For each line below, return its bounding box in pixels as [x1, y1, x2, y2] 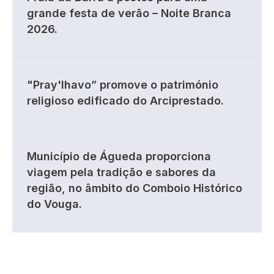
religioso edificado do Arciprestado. [27, 94, 224, 107]
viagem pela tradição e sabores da [27, 166, 216, 179]
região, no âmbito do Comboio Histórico [27, 182, 242, 194]
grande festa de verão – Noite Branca [27, 7, 231, 20]
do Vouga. [27, 198, 82, 210]
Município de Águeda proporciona [27, 150, 211, 163]
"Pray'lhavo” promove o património [27, 78, 218, 91]
